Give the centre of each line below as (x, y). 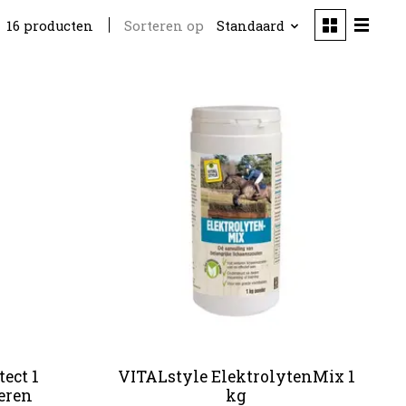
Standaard (250, 26)
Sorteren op (164, 26)
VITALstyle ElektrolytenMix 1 (236, 376)
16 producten (50, 26)
